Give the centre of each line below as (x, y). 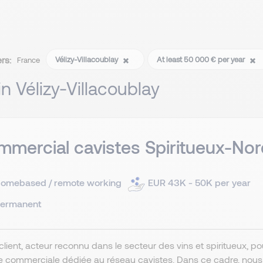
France (28, 60)
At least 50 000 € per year (202, 60)
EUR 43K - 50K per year (199, 182)
